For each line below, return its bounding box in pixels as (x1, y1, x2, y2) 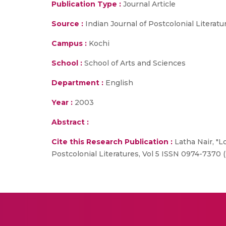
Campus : (51, 39, 87, 48)
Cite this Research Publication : (51, 137, 173, 146)
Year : (51, 98, 73, 107)
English (103, 78, 133, 87)
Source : (51, 19, 83, 28)
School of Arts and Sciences (82, 59, 186, 68)
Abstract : (51, 118, 89, 127)
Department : (51, 78, 103, 87)
